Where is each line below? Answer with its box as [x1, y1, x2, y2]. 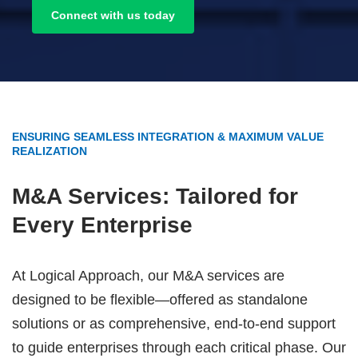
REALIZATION [12, 145, 87, 157]
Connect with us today [51, 9, 175, 22]
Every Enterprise [12, 213, 193, 237]
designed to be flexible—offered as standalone [12, 292, 308, 308]
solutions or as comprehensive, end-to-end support [12, 316, 336, 332]
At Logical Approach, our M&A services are [12, 268, 284, 284]
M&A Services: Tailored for [12, 184, 298, 209]
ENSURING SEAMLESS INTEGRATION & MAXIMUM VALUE [12, 130, 324, 143]
